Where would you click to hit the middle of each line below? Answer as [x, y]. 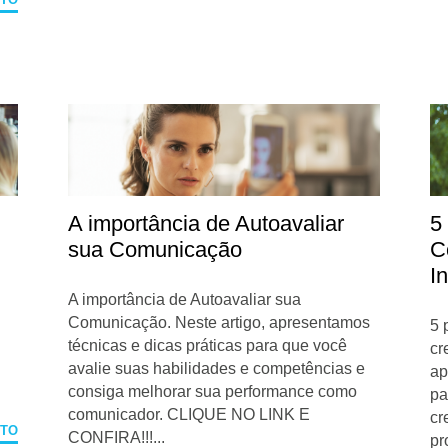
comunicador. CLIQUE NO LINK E [189, 415]
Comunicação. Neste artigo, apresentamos [219, 323]
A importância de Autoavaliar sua [185, 300]
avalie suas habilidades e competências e [217, 369]
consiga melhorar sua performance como [213, 392]
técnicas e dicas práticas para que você [208, 346]
